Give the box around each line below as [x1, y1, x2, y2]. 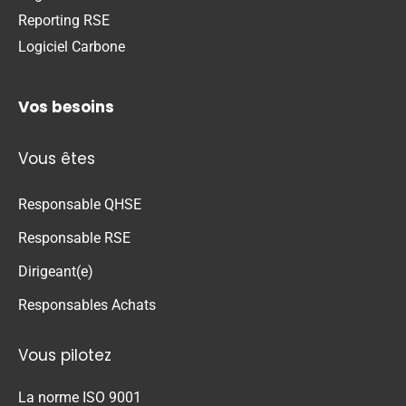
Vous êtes [18, 147, 95, 169]
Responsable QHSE [18, 195, 141, 213]
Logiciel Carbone [18, 38, 125, 56]
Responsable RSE [18, 228, 130, 246]
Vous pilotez [18, 343, 111, 366]
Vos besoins [18, 95, 114, 118]
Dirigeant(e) [18, 262, 93, 280]
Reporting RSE [18, 12, 110, 30]
